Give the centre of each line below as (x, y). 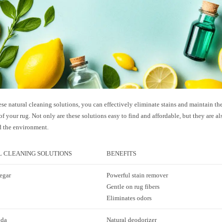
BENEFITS (122, 154)
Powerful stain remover (138, 175)
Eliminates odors (129, 198)
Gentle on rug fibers (133, 187)
